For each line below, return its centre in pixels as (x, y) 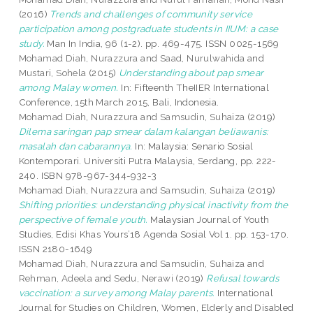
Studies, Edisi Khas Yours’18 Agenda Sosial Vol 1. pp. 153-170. (154, 234)
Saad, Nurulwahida (202, 58)
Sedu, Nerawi (144, 278)
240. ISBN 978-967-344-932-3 (88, 176)
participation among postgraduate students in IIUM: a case (148, 29)
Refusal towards (243, 278)
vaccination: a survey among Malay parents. (117, 293)
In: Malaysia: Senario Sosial (193, 146)
